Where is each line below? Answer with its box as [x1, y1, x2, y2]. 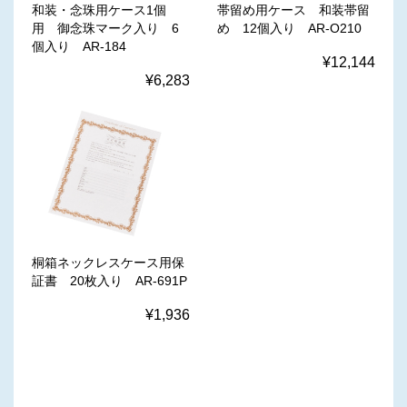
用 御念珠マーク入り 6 [32, 21, 179, 36]
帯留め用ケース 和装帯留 [217, 3, 370, 18]
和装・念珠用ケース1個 [32, 3, 166, 18]
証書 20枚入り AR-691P [32, 273, 187, 289]
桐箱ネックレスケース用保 [32, 255, 184, 271]
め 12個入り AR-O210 [217, 21, 362, 36]
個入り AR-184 [32, 39, 126, 55]
